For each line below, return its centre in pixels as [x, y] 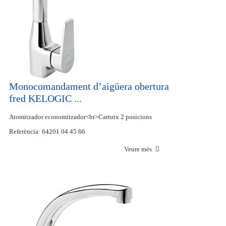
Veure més [138, 149]
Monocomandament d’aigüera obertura [89, 86]
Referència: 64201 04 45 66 [47, 131]
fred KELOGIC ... [45, 98]
